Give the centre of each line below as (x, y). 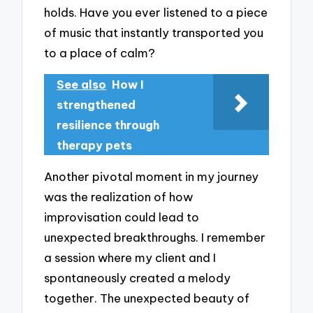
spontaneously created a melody (138, 278)
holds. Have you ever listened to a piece (156, 13)
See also (82, 84)
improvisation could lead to (122, 217)
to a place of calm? (100, 53)
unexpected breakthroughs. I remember (155, 238)
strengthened (96, 104)
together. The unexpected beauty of (147, 298)
